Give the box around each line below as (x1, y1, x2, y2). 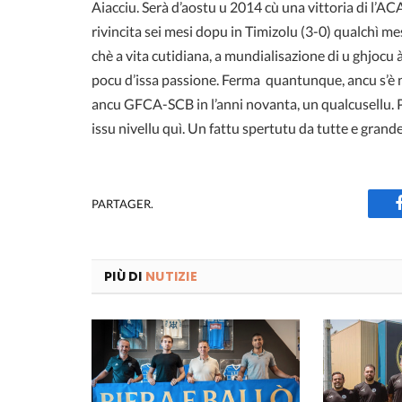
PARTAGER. (92, 196, 153, 211)
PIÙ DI (104, 267, 145, 286)
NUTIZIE (144, 267, 197, 286)
